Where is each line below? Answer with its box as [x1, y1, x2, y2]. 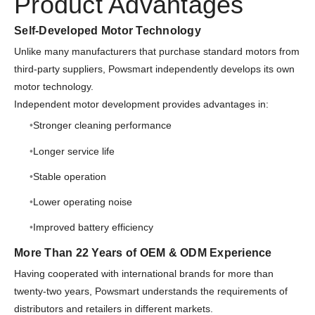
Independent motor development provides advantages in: [14, 98, 269, 110]
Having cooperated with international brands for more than [14, 267, 274, 279]
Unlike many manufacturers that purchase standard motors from [14, 45, 300, 57]
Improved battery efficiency [32, 221, 153, 233]
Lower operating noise [32, 195, 132, 207]
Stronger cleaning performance [32, 120, 172, 131]
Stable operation [32, 170, 106, 182]
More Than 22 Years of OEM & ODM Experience [14, 246, 272, 259]
